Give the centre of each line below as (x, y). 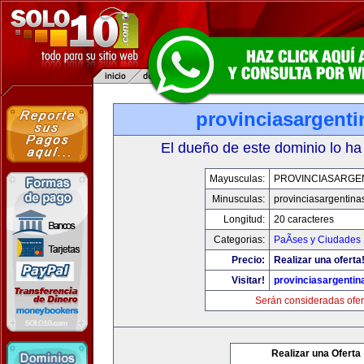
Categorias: (239, 240)
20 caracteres (304, 219)
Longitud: (244, 219)
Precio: (248, 260)
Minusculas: (238, 199)
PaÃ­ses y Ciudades (317, 240)
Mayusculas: (237, 179)
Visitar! (248, 280)
